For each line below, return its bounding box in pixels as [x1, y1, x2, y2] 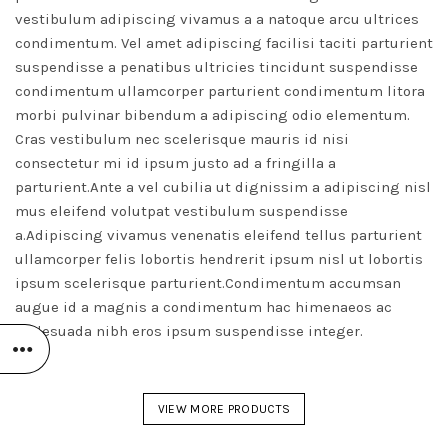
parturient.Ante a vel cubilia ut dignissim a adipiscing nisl [15, 178, 431, 197]
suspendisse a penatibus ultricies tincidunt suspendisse [15, 58, 418, 77]
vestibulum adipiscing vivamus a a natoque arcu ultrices [15, 10, 419, 29]
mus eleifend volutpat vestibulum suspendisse [15, 202, 348, 221]
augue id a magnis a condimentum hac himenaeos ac [15, 298, 392, 317]
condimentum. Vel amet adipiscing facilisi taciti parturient [15, 34, 433, 53]
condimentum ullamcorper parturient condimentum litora [15, 82, 425, 101]
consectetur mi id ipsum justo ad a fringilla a [15, 154, 336, 173]
